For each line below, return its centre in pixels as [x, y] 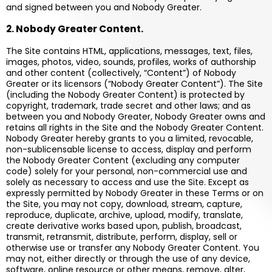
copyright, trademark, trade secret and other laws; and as [128, 106]
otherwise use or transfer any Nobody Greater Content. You [133, 248]
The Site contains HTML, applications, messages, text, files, [129, 51]
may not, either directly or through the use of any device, [128, 259]
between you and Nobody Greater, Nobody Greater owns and [136, 117]
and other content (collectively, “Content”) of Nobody [121, 73]
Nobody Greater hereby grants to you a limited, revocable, [130, 138]
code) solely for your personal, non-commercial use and [127, 171]
